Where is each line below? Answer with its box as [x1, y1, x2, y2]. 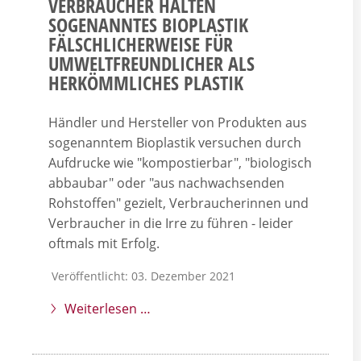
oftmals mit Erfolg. [48, 234, 160, 252]
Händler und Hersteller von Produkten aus [48, 113, 307, 131]
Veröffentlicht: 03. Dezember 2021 [52, 268, 235, 284]
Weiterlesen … [64, 299, 151, 317]
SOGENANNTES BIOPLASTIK [48, 10, 248, 38]
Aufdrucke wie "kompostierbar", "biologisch [48, 153, 312, 172]
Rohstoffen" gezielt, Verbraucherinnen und [48, 193, 309, 212]
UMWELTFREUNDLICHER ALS [48, 49, 255, 77]
